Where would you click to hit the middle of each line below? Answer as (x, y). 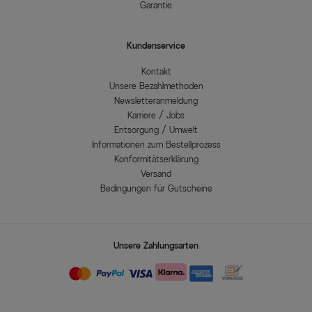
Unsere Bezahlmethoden (156, 86)
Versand (156, 174)
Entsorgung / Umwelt (156, 130)
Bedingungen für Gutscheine (156, 188)
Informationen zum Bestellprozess (156, 145)
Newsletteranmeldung (156, 101)
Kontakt (156, 71)
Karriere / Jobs (156, 115)
